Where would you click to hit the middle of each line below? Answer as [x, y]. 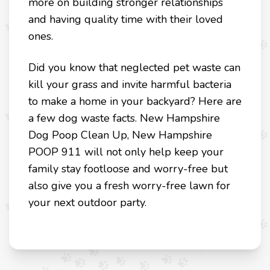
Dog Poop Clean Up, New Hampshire [120, 135]
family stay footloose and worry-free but [128, 169]
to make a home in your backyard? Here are [135, 102]
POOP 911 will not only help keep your [126, 152]
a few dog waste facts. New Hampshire [124, 118]
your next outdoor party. [87, 203]
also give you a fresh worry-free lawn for [129, 186]
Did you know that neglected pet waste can [134, 68]
